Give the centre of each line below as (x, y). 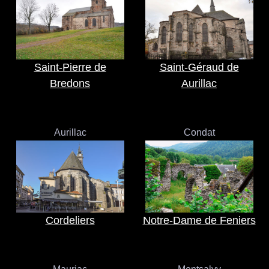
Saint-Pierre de (70, 67)
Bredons (70, 83)
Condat (199, 132)
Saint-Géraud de (199, 67)
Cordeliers (70, 220)
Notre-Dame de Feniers (199, 220)
